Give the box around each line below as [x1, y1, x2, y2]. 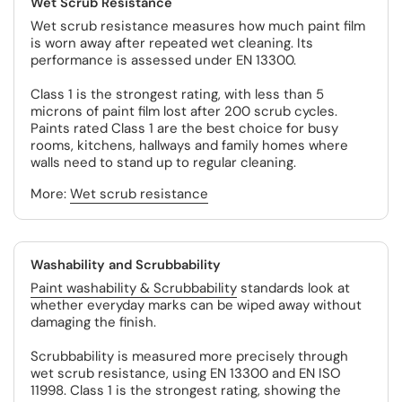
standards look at [237, 279, 350, 297]
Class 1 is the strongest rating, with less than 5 [31, 85, 324, 103]
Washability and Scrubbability [31, 256, 221, 274]
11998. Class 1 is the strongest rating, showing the [31, 381, 341, 399]
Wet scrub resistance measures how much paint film [31, 17, 365, 35]
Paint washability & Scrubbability [31, 279, 237, 297]
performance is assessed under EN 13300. [31, 51, 296, 69]
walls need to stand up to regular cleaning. [31, 153, 296, 171]
